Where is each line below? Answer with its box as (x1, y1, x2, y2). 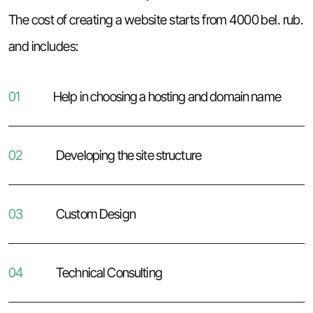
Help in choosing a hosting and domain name (53, 88, 281, 105)
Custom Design (56, 205, 136, 223)
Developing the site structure (56, 147, 202, 164)
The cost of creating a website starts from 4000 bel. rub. (8, 11, 304, 29)
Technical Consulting (56, 264, 162, 282)
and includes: (8, 38, 79, 55)
